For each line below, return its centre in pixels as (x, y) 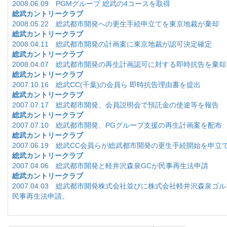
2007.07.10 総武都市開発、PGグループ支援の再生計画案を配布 (117, 125)
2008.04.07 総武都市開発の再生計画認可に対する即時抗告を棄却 (119, 64)
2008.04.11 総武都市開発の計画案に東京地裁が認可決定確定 (112, 44)
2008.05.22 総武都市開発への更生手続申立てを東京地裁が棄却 (116, 24)
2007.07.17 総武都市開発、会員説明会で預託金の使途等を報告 (116, 105)
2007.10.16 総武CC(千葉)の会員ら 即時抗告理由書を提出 (106, 84)
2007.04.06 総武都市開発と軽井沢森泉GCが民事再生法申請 (110, 165)
